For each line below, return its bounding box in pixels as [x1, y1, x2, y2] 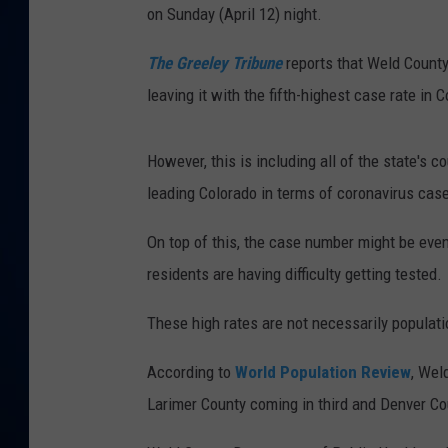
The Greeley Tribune [147, 53, 282, 74]
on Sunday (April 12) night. [147, 4, 322, 25]
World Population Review [235, 362, 411, 383]
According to [147, 362, 235, 383]
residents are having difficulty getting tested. [147, 264, 442, 285]
